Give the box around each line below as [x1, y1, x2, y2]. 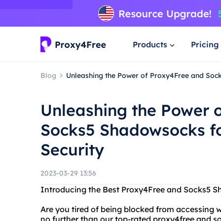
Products [133, 39, 167, 49]
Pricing [191, 39, 219, 49]
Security [40, 140, 104, 159]
